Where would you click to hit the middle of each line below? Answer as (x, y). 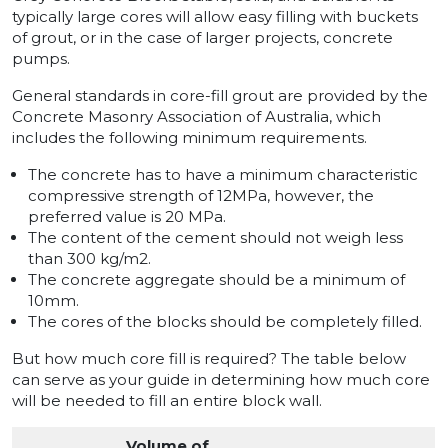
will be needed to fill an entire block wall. (167, 401)
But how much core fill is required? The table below (209, 359)
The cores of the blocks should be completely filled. (225, 322)
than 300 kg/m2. (89, 259)
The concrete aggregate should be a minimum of (216, 280)
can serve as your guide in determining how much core (221, 380)
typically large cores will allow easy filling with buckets (215, 17)
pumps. (41, 59)
